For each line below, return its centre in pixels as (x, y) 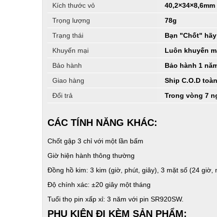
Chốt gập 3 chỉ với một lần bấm (95, 141)
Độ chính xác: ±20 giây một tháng (99, 184)
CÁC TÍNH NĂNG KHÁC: (102, 122)
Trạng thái (68, 35)
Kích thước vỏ (74, 5)
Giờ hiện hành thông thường (91, 155)
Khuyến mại (70, 50)
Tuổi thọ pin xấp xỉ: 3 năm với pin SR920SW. (116, 199)
